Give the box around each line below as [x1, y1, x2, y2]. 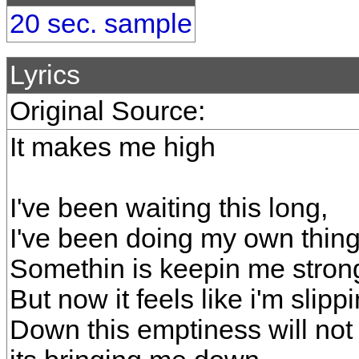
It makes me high [10, 132, 216, 162]
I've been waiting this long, [10, 193, 328, 223]
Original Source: [10, 96, 205, 126]
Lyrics [10, 60, 80, 90]
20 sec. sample [10, 9, 192, 38]
